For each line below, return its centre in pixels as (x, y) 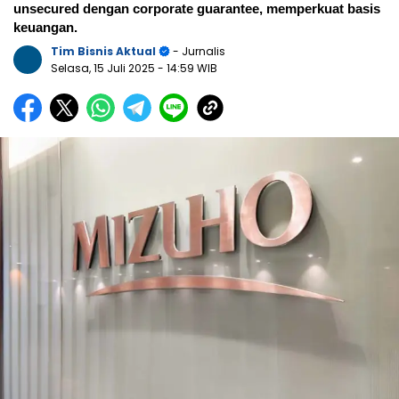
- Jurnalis (198, 52)
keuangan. (45, 28)
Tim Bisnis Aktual (103, 52)
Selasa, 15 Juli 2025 (104, 69)
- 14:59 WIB (187, 69)
